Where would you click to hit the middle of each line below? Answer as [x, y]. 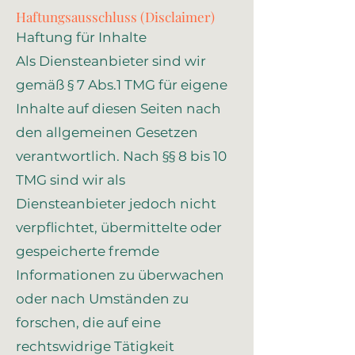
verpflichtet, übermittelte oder [119, 227]
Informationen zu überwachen [120, 275]
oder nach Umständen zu [102, 299]
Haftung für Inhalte [81, 37]
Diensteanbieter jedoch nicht [116, 204]
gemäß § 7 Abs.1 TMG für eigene [122, 85]
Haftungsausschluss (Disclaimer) [115, 17]
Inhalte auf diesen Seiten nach [118, 109]
